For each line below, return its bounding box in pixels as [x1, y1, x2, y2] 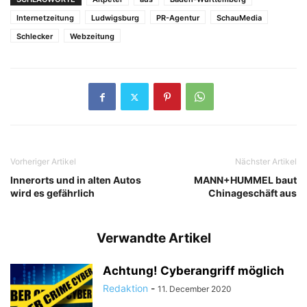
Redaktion [103, 282, 148, 295]
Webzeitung [70, 32, 114, 42]
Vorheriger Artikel [10, 156, 76, 167]
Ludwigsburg [91, 13, 139, 23]
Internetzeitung [16, 13, 74, 23]
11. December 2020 [158, 284, 232, 295]
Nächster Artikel [235, 156, 297, 167]
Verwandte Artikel [96, 230, 211, 247]
